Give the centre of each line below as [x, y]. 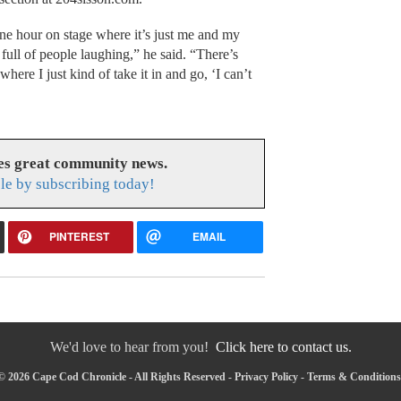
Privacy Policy [266, 376]
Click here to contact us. [283, 346]
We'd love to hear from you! [132, 346]
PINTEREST [80, 236]
